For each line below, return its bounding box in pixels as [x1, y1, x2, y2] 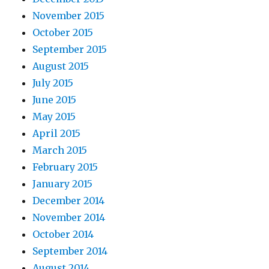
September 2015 [32, 43, 107, 56]
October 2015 [32, 26, 94, 39]
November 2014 [32, 211, 106, 224]
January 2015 [32, 178, 93, 190]
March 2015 [32, 144, 88, 157]
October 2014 [32, 228, 94, 241]
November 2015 [32, 10, 105, 22]
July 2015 [32, 77, 74, 89]
